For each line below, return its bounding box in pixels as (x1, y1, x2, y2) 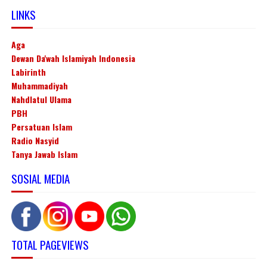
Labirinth (11, 65, 46, 78)
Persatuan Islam (11, 120, 72, 133)
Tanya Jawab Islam (11, 147, 77, 160)
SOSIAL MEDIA (11, 170, 70, 187)
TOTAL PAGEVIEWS (11, 236, 89, 253)
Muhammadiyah (11, 79, 68, 92)
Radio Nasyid (11, 133, 59, 147)
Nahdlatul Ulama (11, 92, 72, 105)
